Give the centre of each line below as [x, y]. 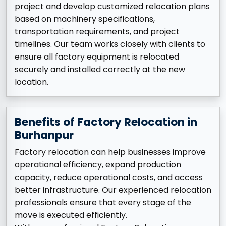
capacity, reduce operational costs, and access [109, 178]
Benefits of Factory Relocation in [106, 122]
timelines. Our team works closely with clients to [110, 44]
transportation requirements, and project [97, 32]
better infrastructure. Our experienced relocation [113, 190]
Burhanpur [44, 135]
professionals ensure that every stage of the [103, 203]
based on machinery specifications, [85, 19]
